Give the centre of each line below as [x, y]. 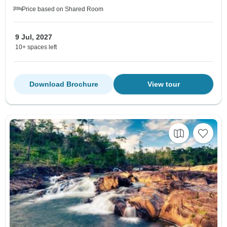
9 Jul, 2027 [34, 37]
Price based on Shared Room [63, 9]
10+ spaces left [36, 47]
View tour [163, 84]
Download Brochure [64, 84]
